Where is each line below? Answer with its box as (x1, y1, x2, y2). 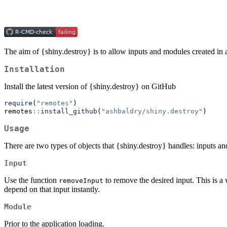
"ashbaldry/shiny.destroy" (101, 107, 203, 116)
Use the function (4, 176, 59, 185)
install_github (41, 107, 97, 116)
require (4, 99, 32, 107)
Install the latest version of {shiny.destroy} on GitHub (4, 82, 176, 91)
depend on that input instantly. (4, 185, 100, 194)
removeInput (59, 177, 103, 185)
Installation (4, 64, 65, 74)
